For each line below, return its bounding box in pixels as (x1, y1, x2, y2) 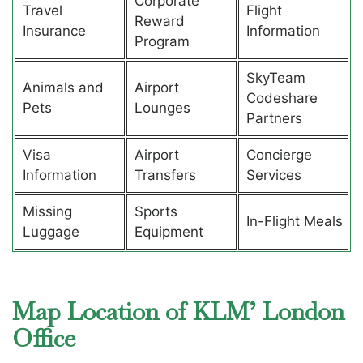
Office (12, 322, 75, 355)
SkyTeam (246, 69, 305, 86)
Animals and (22, 79, 104, 96)
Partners (246, 109, 302, 126)
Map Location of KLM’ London (12, 296, 344, 328)
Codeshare (246, 89, 318, 106)
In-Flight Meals (246, 212, 343, 229)
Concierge (246, 146, 312, 163)
